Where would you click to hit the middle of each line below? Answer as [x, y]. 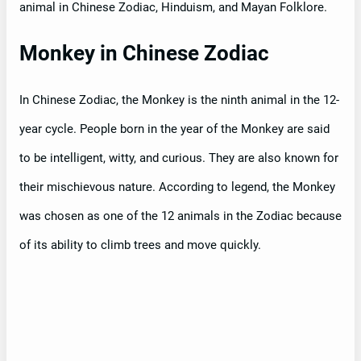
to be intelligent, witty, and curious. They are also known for [179, 158]
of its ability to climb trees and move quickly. [140, 245]
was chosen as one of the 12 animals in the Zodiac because [180, 216]
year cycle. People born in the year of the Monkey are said [174, 129]
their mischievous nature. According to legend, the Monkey [177, 187]
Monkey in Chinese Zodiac [144, 54]
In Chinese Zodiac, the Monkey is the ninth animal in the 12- [179, 100]
